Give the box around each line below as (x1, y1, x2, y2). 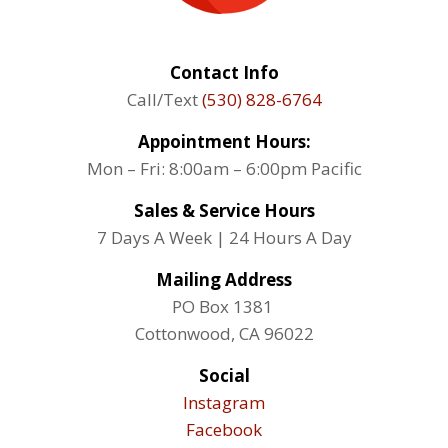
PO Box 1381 (171, 294, 277, 318)
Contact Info (169, 60, 279, 84)
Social (198, 363, 250, 387)
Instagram (183, 390, 265, 414)
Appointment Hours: (137, 129, 311, 153)
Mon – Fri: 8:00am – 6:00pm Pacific (86, 156, 362, 180)
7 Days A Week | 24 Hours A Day (96, 225, 352, 249)
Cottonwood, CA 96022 (134, 321, 314, 345)
